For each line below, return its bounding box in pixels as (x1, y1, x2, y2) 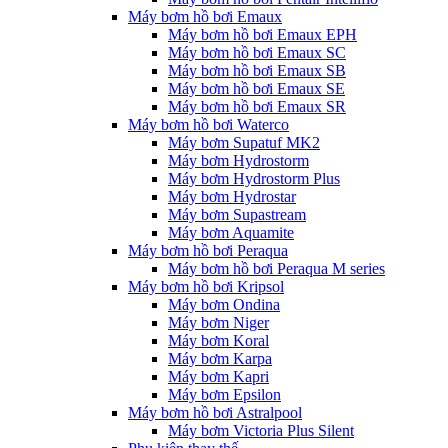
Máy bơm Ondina (168, 296, 280, 313)
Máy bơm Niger (168, 314, 269, 331)
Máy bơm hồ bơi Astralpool (128, 404, 302, 421)
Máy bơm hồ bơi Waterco (128, 116, 289, 133)
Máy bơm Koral (168, 332, 269, 349)
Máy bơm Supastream (168, 206, 306, 223)
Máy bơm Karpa (168, 350, 272, 367)
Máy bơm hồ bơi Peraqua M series (168, 260, 385, 277)
